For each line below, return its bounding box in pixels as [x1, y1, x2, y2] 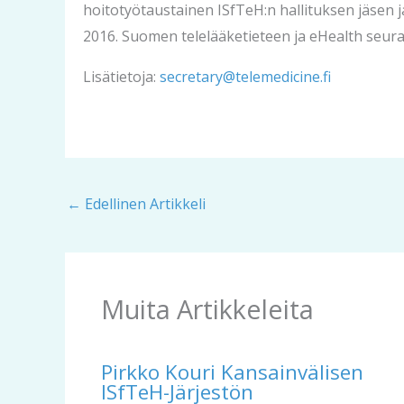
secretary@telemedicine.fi [160, 67, 331, 87]
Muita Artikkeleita [101, 291, 314, 327]
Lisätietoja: [83, 67, 160, 87]
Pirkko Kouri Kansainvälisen [101, 358, 363, 387]
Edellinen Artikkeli [81, 194, 206, 214]
